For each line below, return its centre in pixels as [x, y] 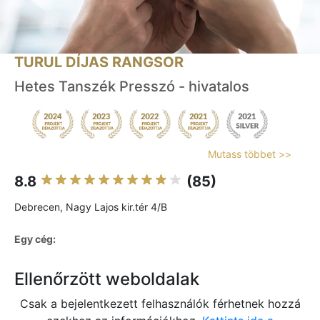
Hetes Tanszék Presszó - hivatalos [132, 87]
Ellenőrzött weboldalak [107, 279]
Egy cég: [35, 239]
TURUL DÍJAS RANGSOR [99, 62]
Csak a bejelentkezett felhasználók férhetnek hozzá [160, 304]
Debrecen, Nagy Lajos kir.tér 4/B [91, 207]
